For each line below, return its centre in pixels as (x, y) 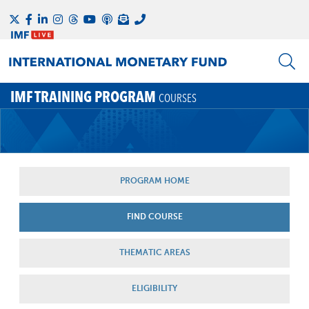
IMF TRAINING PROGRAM (83, 97)
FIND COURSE (154, 218)
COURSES (178, 98)
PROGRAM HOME (154, 182)
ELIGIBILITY (154, 289)
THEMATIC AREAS (154, 253)
